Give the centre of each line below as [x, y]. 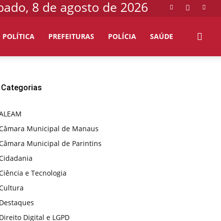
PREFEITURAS [71, 36]
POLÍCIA [122, 36]
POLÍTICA [18, 36]
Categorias [21, 88]
